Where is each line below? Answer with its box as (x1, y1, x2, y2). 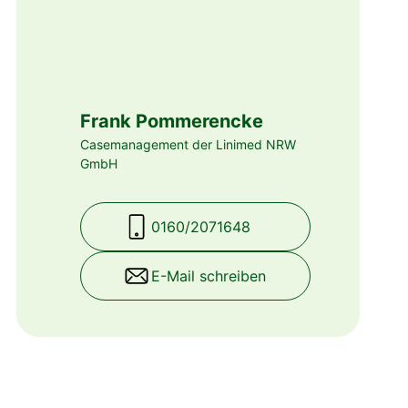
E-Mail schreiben (150, 266, 266, 285)
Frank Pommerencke (79, 109, 263, 132)
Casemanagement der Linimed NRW (79, 136, 296, 152)
